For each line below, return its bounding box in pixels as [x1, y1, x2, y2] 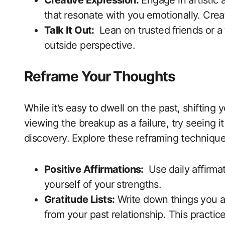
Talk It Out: [44, 24, 94, 37]
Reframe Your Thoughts [24, 68, 175, 85]
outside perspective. [44, 39, 135, 52]
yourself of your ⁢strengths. [44, 178, 162, 191]
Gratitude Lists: [44, 193, 115, 206]
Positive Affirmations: [44, 163, 144, 176]
